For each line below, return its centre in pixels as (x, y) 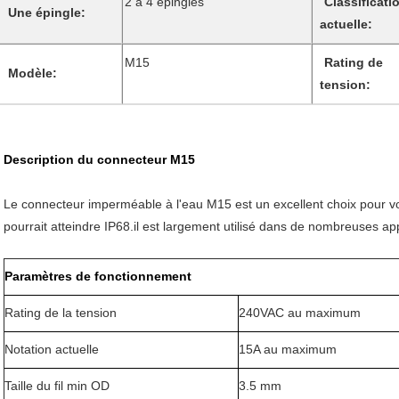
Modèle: (33, 73)
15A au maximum (288, 349)
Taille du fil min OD (57, 385)
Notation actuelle (52, 349)
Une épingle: (47, 12)
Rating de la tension (61, 312)
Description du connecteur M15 (99, 159)
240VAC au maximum (300, 312)
